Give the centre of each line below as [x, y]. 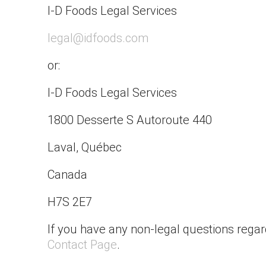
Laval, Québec [85, 147]
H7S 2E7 [70, 202]
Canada [67, 175]
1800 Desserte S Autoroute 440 [130, 120]
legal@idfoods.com [98, 38]
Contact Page [82, 245]
